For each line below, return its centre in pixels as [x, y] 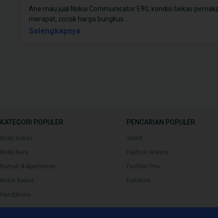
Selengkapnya [57, 31]
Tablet [135, 138]
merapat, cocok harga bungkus [76, 19]
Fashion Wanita [147, 153]
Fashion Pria [143, 167]
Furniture [138, 181]
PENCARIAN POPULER [161, 122]
